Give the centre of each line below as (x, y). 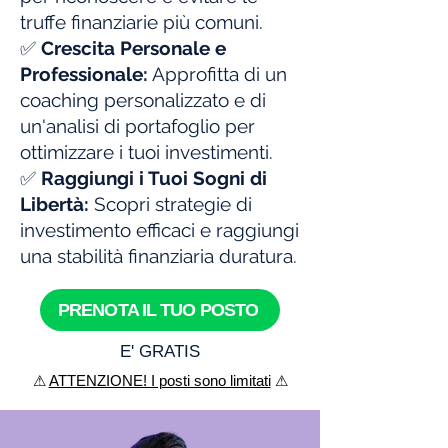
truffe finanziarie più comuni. (141, 22)
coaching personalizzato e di (143, 100)
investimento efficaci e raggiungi (159, 230)
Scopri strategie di (173, 204)
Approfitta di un (217, 74)
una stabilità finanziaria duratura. (158, 256)
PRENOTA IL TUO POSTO (158, 309)
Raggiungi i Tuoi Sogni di (154, 178)
